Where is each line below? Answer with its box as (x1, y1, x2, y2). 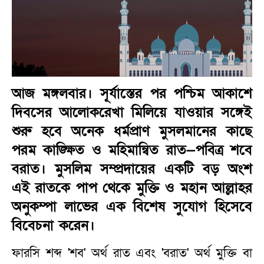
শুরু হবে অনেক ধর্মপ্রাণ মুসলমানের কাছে (12, 121, 252, 140)
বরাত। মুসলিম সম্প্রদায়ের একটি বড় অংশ (12, 159, 252, 178)
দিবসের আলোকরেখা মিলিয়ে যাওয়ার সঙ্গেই (12, 103, 252, 121)
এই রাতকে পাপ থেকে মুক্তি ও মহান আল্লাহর (12, 178, 252, 197)
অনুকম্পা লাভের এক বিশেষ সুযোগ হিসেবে (12, 197, 252, 216)
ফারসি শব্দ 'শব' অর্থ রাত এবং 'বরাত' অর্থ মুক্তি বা (12, 245, 252, 261)
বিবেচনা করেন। (12, 216, 95, 235)
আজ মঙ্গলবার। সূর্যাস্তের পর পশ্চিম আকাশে (12, 84, 252, 103)
